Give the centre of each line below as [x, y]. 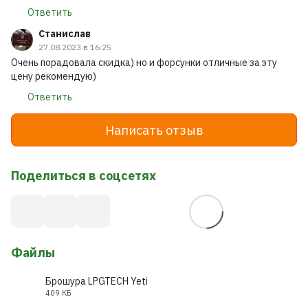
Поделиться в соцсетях [84, 176]
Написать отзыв [154, 130]
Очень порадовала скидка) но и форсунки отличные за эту [144, 63]
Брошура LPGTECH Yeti [97, 282]
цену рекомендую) [54, 77]
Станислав [65, 34]
